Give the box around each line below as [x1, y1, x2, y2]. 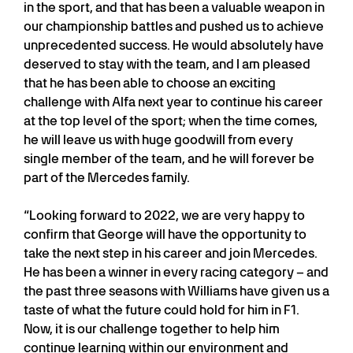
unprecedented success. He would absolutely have [24, 37, 324, 53]
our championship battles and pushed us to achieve [24, 18, 324, 34]
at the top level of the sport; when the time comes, [24, 113, 318, 128]
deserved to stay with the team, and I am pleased [24, 56, 310, 72]
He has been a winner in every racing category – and [24, 264, 329, 280]
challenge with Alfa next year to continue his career [24, 94, 323, 110]
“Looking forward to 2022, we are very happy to [24, 207, 305, 223]
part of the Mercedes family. [24, 169, 190, 185]
